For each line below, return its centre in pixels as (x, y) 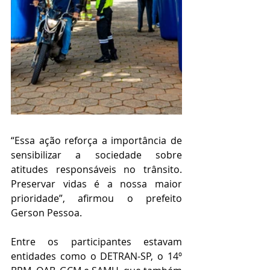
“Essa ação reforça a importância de (96, 141)
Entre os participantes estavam (96, 242)
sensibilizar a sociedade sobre (96, 155)
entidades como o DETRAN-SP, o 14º (96, 256)
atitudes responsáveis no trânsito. (96, 170)
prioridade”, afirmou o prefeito (96, 199)
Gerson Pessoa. (46, 213)
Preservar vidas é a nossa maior (96, 184)
